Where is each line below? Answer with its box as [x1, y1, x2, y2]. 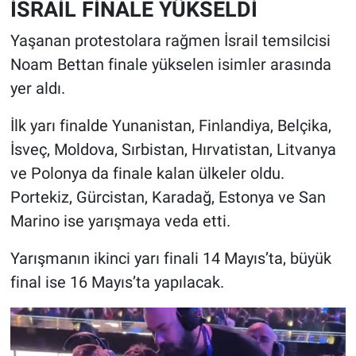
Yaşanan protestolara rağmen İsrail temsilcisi [10, 30, 331, 50]
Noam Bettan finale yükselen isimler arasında [10, 54, 331, 74]
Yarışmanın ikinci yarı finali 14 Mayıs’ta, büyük [10, 248, 331, 268]
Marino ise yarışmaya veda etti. [10, 211, 230, 230]
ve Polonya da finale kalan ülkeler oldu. [10, 163, 284, 183]
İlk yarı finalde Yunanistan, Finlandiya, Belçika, [10, 115, 331, 135]
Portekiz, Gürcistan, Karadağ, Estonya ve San [10, 187, 326, 207]
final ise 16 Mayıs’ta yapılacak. [10, 272, 224, 292]
